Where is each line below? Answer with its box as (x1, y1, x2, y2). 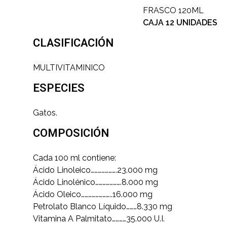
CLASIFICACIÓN (33, 34, 113, 51)
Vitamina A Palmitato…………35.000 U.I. (33, 214, 165, 224)
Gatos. (33, 107, 57, 118)
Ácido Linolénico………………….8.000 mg (33, 177, 158, 187)
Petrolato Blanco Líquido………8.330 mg (33, 202, 172, 212)
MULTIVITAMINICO (33, 62, 105, 72)
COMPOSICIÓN (33, 125, 109, 141)
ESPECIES (33, 80, 85, 96)
